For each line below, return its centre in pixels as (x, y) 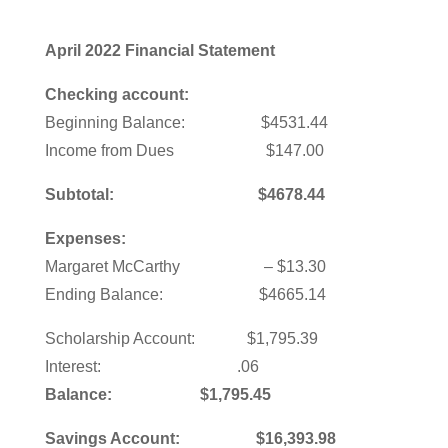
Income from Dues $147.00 (184, 150)
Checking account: (118, 94)
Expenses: (87, 238)
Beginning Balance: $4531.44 (186, 122)
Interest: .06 (151, 366)
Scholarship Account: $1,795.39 (201, 338)
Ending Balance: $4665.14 (185, 294)
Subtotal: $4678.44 (184, 194)
